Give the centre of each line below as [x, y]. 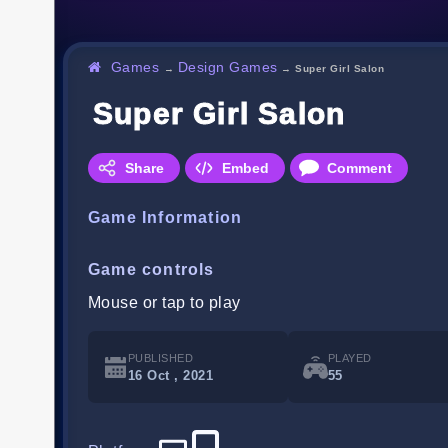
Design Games [227, 67]
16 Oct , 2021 [171, 376]
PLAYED [350, 358]
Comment [359, 168]
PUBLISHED [161, 358]
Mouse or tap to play [164, 303]
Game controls [151, 270]
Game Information [165, 218]
